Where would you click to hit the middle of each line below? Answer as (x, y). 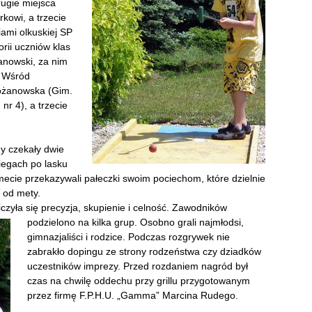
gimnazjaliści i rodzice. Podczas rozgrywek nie (128, 237)
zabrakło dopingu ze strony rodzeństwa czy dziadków (144, 251)
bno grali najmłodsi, (201, 222)
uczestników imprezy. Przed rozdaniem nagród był (138, 266)
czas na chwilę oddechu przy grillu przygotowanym (139, 281)
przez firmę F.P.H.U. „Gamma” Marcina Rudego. (133, 295)
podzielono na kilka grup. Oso (93, 222)
